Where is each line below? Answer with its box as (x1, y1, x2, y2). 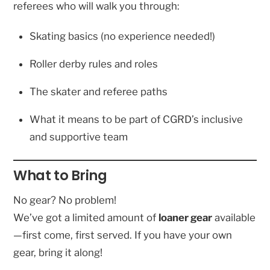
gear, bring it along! (13, 246, 103, 259)
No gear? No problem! (13, 194, 117, 207)
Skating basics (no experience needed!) (30, 30, 216, 43)
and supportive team (30, 130, 128, 143)
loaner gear (159, 212, 213, 224)
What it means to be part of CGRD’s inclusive (30, 113, 243, 125)
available (212, 212, 256, 224)
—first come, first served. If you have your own (13, 229, 233, 242)
